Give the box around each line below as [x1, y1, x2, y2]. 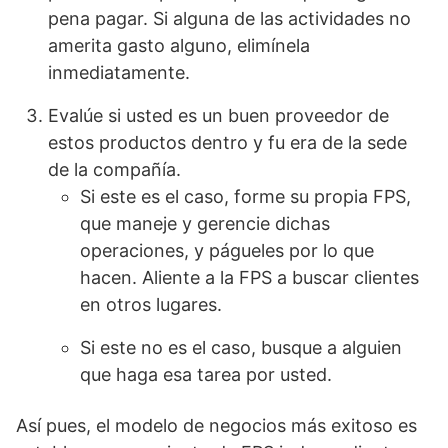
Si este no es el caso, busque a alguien [80, 337, 402, 358]
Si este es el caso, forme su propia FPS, [80, 186, 411, 207]
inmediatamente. [48, 62, 190, 83]
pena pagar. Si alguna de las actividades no [48, 8, 411, 29]
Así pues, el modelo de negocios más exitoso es [16, 415, 417, 436]
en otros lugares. [80, 294, 222, 315]
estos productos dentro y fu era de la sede [48, 132, 407, 153]
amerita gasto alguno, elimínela [48, 35, 310, 56]
